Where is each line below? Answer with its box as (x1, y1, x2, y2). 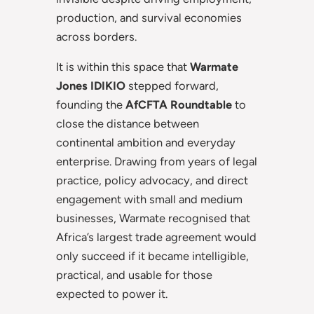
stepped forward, (125, 78, 219, 93)
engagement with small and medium (56, 192, 243, 207)
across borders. (56, 29, 137, 43)
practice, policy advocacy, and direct (56, 173, 248, 188)
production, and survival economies (56, 10, 242, 25)
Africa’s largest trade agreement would (56, 230, 257, 245)
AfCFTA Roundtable (125, 97, 232, 112)
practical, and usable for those (56, 268, 212, 282)
